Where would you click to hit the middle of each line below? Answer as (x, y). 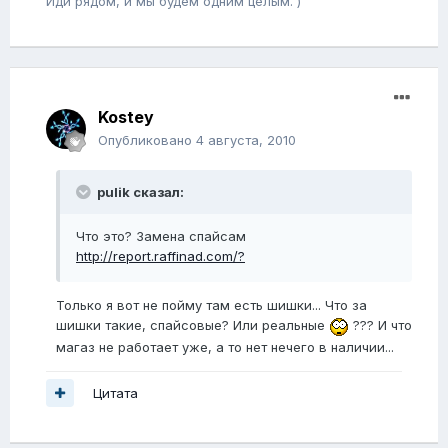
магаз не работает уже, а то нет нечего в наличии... (225, 346)
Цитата (115, 392)
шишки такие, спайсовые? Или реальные (192, 325)
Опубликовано (147, 140)
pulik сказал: (139, 192)
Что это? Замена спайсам (161, 236)
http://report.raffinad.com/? (160, 256)
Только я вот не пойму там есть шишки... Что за (211, 305)
